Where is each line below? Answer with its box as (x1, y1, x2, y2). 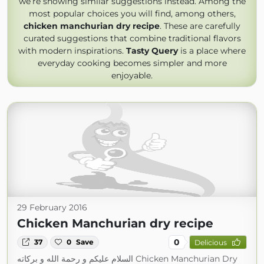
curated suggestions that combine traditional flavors (23, 33, 241, 44)
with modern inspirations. (18, 45, 126, 56)
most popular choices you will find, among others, (28, 8, 236, 19)
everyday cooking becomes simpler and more (37, 58, 227, 68)
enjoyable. (111, 70, 153, 81)
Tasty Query (126, 45, 178, 56)
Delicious (194, 237, 227, 247)
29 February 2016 (17, 202, 87, 213)
